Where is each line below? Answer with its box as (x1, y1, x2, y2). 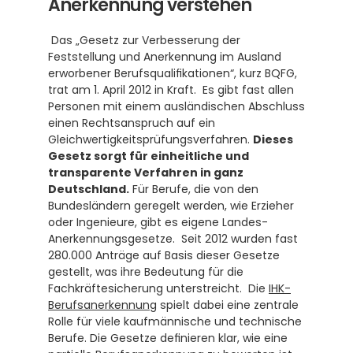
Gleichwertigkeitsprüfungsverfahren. (48, 132, 253, 147)
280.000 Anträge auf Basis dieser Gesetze (48, 247, 280, 263)
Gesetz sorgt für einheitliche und (48, 148, 249, 164)
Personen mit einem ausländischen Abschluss (48, 98, 305, 114)
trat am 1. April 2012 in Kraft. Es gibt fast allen (48, 82, 294, 98)
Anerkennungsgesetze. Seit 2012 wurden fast (48, 231, 298, 247)
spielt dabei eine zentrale (157, 297, 299, 313)
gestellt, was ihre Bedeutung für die (48, 264, 243, 280)
